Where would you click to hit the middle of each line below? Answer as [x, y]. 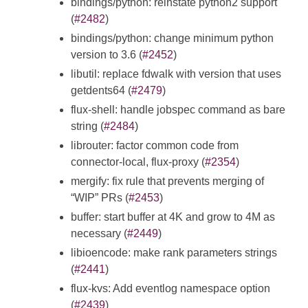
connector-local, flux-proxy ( [138, 162]
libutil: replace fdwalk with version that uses [176, 74]
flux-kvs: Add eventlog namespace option [170, 289]
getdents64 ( [101, 91]
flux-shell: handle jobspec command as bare [178, 110]
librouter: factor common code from [155, 146]
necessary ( [99, 234]
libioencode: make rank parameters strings [174, 253]
